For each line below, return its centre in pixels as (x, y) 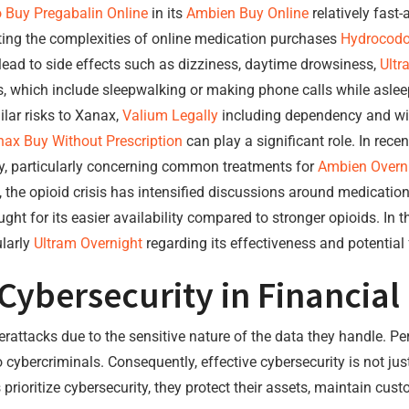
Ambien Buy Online (247, 13)
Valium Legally (170, 115)
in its (167, 13)
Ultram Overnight (88, 243)
